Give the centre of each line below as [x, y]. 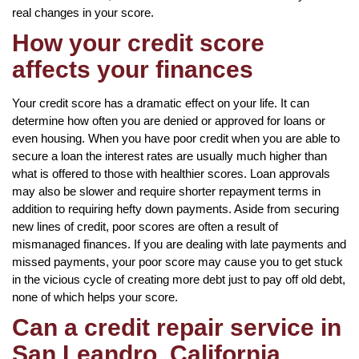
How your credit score [138, 42]
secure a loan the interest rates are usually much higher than [169, 155]
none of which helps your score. [95, 296]
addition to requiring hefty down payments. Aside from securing [175, 208]
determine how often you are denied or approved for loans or [169, 120]
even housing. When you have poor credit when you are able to [176, 138]
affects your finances [133, 69]
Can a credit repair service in [177, 327]
